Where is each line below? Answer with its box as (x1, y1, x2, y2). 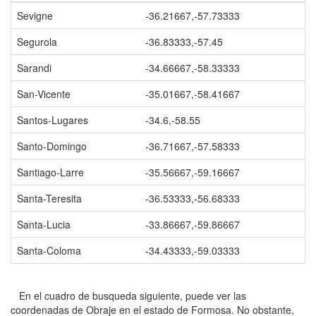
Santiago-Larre (17, 165, 84, 179)
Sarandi (17, 61, 51, 75)
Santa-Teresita (17, 191, 82, 205)
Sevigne (17, 8, 53, 23)
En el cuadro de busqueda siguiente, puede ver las (11, 288, 246, 303)
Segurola (17, 35, 57, 49)
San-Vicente (17, 87, 71, 101)
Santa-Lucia (17, 217, 71, 231)
